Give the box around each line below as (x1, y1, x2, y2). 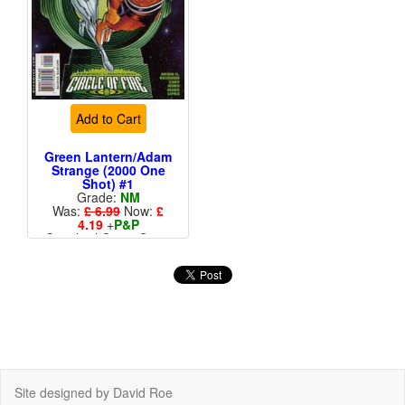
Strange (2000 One (51, 161, 165, 180)
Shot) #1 (82, 174, 134, 193)
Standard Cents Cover (44, 229, 172, 248)
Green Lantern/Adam (44, 147, 172, 166)
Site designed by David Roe (14, 383, 173, 401)
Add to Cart (75, 109, 141, 128)
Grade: (76, 188, 120, 207)
